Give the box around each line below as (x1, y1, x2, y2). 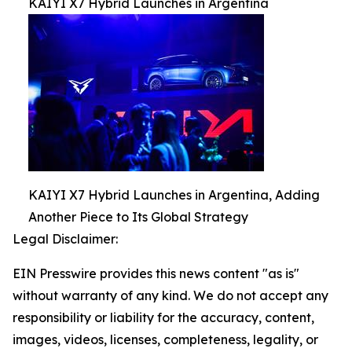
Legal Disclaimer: (13, 231, 118, 247)
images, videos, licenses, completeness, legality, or (13, 332, 318, 348)
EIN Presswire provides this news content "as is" (13, 266, 299, 282)
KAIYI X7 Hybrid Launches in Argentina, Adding (28, 187, 320, 203)
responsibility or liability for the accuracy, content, (13, 310, 314, 326)
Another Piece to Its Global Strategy (28, 209, 248, 225)
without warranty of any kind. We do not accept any (13, 288, 328, 304)
